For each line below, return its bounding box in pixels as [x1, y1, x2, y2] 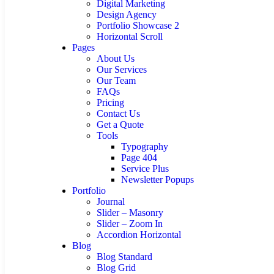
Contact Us [97, 108, 140, 119]
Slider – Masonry [97, 207, 163, 218]
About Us [97, 53, 135, 64]
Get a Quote [97, 119, 144, 130]
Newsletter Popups [121, 174, 194, 185]
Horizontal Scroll [97, 31, 163, 42]
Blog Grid [97, 262, 136, 273]
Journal [97, 196, 125, 207]
